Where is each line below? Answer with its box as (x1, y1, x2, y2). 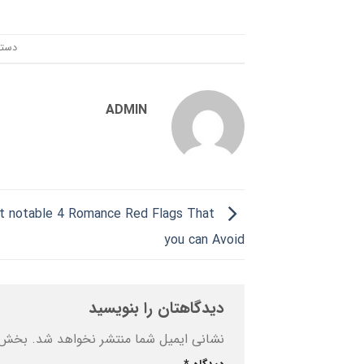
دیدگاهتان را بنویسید (84, 296, 224, 321)
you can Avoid (164, 229, 245, 250)
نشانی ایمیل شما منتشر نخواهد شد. (32, 328, 224, 349)
